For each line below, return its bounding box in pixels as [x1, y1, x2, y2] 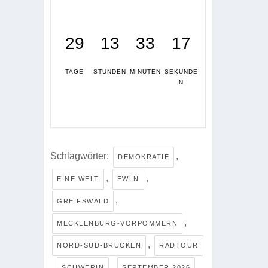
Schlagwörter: [50, 150, 111, 161]
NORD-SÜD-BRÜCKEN [57, 241, 141, 249]
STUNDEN [93, 68, 126, 75]
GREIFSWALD [57, 197, 109, 205]
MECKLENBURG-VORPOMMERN [57, 219, 178, 227]
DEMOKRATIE [118, 153, 169, 160]
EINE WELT [57, 175, 99, 182]
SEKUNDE [165, 68, 198, 75]
